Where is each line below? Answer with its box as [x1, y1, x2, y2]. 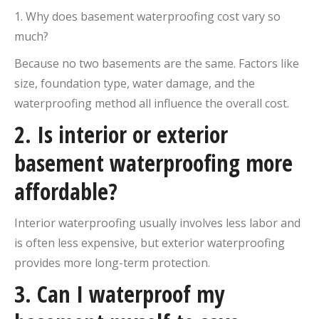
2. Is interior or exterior [14, 118, 228, 150]
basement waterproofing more [14, 147, 293, 178]
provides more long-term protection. [14, 254, 210, 271]
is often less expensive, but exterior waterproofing [14, 234, 285, 251]
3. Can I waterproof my [14, 278, 224, 309]
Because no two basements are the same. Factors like [14, 55, 299, 71]
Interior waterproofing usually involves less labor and [14, 214, 300, 231]
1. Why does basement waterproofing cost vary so [14, 8, 281, 24]
